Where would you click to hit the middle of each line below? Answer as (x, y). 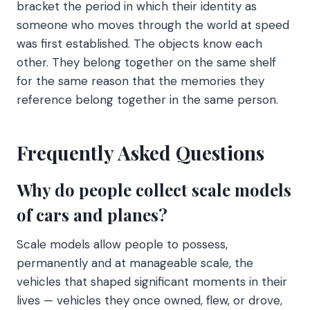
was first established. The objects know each (139, 43)
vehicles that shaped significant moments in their (152, 281)
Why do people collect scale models (154, 189)
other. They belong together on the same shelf (146, 62)
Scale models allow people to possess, (122, 244)
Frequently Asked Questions (140, 152)
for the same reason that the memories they (140, 81)
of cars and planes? (92, 214)
